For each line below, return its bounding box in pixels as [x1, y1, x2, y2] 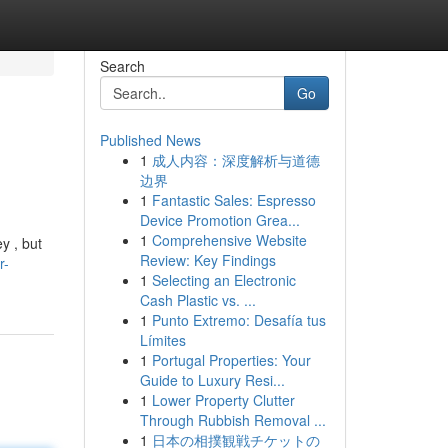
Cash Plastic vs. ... [139, 290, 256, 310]
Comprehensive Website [151, 230, 307, 250]
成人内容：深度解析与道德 [151, 150, 320, 170]
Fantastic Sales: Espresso [151, 190, 316, 210]
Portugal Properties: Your [151, 350, 311, 370]
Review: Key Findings [139, 250, 276, 270]
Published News [99, 130, 201, 150]
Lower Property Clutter [151, 390, 295, 410]
